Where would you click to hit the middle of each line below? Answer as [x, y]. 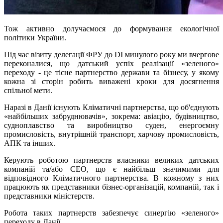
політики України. [35, 38]
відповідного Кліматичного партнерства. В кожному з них [111, 178]
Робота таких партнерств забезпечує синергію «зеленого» [111, 213]
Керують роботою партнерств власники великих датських [111, 160]
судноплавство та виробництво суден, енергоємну [111, 125]
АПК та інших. [30, 143]
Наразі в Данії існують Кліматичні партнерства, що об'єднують [111, 108]
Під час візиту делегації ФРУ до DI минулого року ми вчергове [111, 55]
